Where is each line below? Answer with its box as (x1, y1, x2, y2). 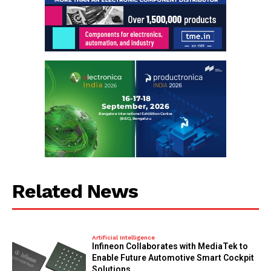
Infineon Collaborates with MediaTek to (92, 241, 249, 252)
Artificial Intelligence (92, 234, 155, 241)
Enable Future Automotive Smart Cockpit (92, 253, 255, 263)
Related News (12, 180, 138, 203)
